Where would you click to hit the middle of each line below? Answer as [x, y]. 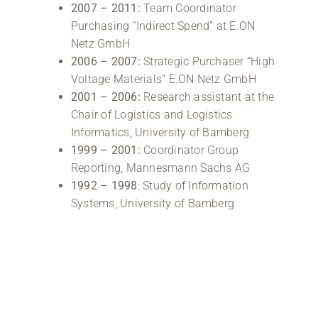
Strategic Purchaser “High [209, 61]
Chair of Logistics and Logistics [152, 114]
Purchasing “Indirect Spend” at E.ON [163, 26]
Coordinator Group [190, 150]
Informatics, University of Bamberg [160, 132]
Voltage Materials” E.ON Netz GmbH [163, 79]
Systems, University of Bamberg [153, 203]
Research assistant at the [209, 97]
